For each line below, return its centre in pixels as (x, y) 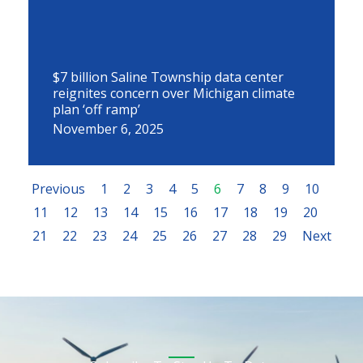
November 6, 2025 (108, 129)
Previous (58, 189)
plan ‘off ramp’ (96, 109)
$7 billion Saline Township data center (168, 77)
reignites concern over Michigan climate (174, 93)
